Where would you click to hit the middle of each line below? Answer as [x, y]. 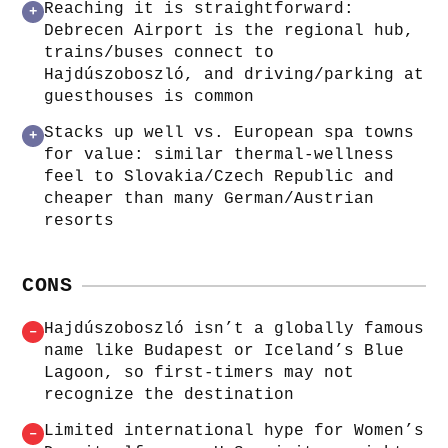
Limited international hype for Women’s [234, 430]
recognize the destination [169, 394]
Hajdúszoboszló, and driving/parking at [234, 74]
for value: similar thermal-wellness [219, 154]
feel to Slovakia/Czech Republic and [219, 176]
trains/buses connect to [159, 52]
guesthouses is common [149, 96]
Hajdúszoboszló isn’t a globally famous [234, 328]
